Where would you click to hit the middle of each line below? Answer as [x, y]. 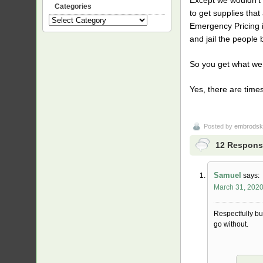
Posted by [219, 127]
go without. [231, 225]
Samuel [227, 176]
